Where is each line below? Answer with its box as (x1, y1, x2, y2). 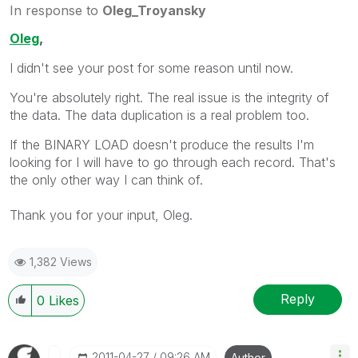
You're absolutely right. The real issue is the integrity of (10, 89, 329, 105)
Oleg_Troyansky (102, 2, 206, 18)
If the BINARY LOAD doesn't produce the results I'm (10, 136, 314, 153)
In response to (10, 2, 102, 18)
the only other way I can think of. (10, 171, 203, 188)
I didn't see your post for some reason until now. (10, 59, 293, 76)
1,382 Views (30, 254, 92, 268)
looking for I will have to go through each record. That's (10, 153, 336, 170)
